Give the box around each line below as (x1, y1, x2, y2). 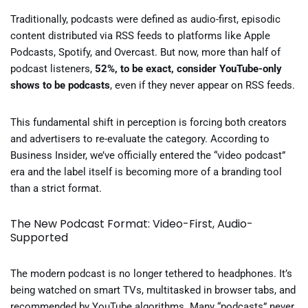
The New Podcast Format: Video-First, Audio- (10, 216, 253, 232)
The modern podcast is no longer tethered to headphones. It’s (10, 267, 292, 280)
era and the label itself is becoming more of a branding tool (10, 166, 282, 178)
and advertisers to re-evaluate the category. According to (10, 133, 269, 145)
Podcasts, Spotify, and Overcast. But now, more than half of (10, 46, 280, 58)
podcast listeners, (10, 63, 95, 75)
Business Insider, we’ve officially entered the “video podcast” (10, 149, 285, 162)
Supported (10, 230, 68, 245)
